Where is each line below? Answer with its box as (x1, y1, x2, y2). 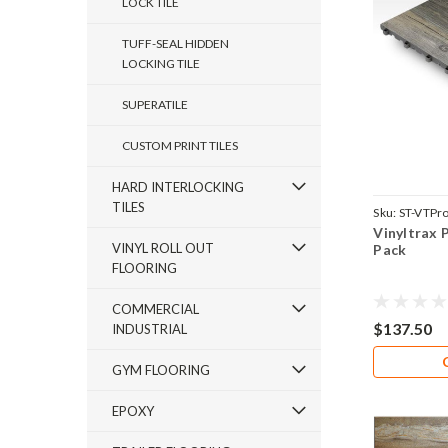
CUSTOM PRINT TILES (122, 138, 238, 153)
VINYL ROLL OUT (112, 240, 214, 256)
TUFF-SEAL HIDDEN (122, 36, 229, 51)
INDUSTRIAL (112, 321, 187, 337)
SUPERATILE (122, 97, 188, 112)
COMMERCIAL (112, 301, 199, 317)
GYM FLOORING (112, 362, 210, 378)
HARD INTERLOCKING (112, 179, 244, 195)
